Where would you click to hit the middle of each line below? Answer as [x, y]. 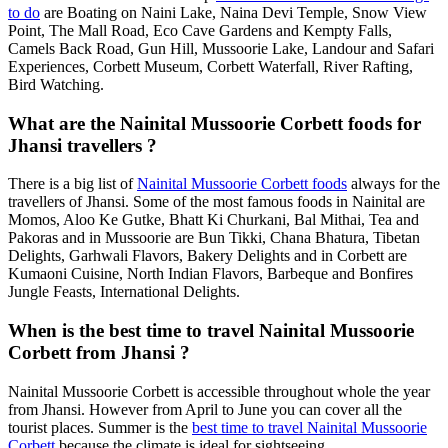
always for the [393, 184]
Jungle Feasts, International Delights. [124, 292]
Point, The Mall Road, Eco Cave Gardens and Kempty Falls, [200, 30]
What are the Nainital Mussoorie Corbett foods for [214, 123]
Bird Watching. [56, 84]
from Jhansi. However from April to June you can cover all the [205, 409]
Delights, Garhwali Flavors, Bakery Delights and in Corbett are [207, 256]
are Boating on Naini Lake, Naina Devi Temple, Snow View [233, 12]
